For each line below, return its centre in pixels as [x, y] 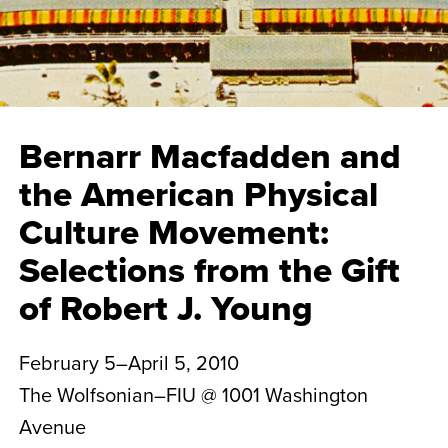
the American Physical [198, 193]
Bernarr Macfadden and [209, 155]
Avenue [52, 426]
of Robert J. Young [165, 307]
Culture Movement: [173, 231]
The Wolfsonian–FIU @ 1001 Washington [193, 394]
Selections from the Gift [209, 269]
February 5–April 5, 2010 [128, 362]
